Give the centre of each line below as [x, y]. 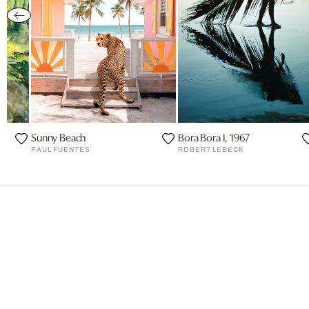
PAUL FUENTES [61, 150]
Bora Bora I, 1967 [214, 137]
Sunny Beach [59, 137]
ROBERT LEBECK [211, 150]
